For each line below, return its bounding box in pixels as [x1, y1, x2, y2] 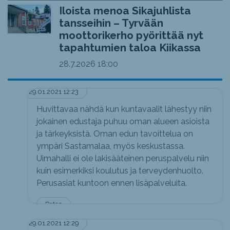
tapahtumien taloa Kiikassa [59, 41, 201, 54]
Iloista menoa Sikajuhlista [59, 4, 191, 17]
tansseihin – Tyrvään [59, 16, 163, 30]
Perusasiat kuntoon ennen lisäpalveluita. [36, 178, 187, 188]
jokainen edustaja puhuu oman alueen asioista [36, 116, 209, 126]
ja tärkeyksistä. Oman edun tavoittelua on [36, 128, 193, 139]
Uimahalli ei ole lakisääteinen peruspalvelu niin [36, 153, 209, 163]
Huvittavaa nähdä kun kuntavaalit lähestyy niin [36, 104, 212, 114]
